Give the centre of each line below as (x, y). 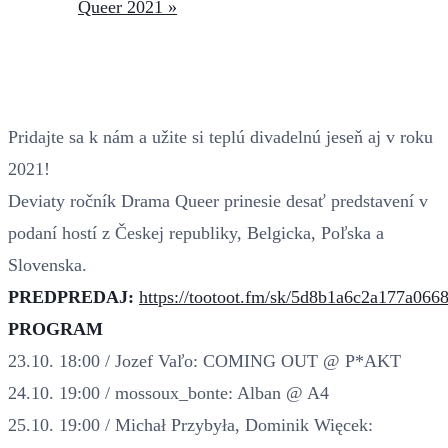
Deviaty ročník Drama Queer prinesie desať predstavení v (218, 200)
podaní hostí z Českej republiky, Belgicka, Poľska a (196, 232)
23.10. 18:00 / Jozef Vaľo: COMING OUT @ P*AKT (204, 360)
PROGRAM (55, 328)
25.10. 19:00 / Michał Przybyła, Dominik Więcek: (190, 424)
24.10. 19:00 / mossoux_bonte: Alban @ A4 (168, 392)
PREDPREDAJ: (71, 296)
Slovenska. (47, 264)
